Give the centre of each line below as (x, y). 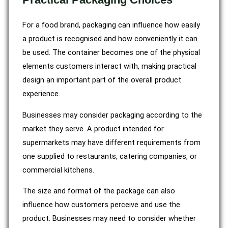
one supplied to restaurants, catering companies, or (110, 156)
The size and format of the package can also (99, 191)
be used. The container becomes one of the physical (111, 52)
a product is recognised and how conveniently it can (110, 38)
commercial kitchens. (58, 170)
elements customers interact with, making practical (109, 66)
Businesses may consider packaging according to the (112, 115)
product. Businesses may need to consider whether (109, 219)
